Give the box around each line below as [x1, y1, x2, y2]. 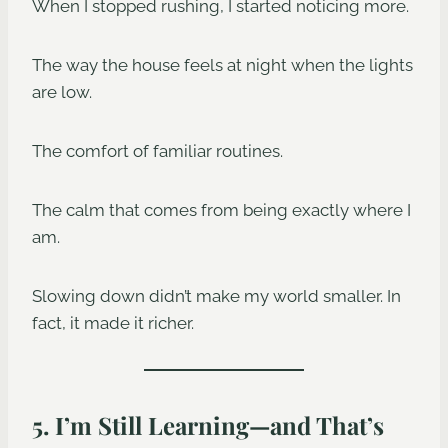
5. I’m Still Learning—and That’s [32, 409, 384, 442]
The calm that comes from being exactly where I [32, 200, 411, 221]
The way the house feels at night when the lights [32, 55, 413, 76]
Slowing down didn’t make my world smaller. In [32, 286, 401, 307]
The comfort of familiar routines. [32, 141, 283, 162]
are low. [32, 82, 92, 103]
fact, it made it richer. [32, 313, 194, 334]
